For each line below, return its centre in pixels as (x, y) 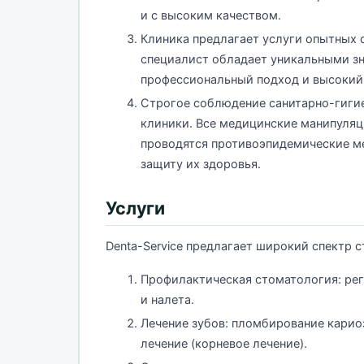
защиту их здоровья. (201, 164)
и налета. (167, 299)
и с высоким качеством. (211, 15)
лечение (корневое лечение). (224, 343)
